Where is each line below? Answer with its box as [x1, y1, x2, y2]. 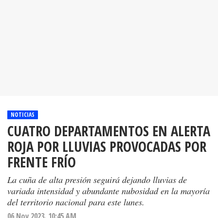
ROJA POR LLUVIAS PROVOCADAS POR [7, 137, 206, 156]
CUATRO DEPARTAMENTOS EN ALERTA [7, 121, 210, 141]
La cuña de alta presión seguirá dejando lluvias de [7, 173, 187, 186]
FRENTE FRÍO [7, 152, 76, 172]
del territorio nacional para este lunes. [7, 196, 145, 208]
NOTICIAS [11, 110, 35, 119]
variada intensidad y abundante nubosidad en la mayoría [7, 184, 210, 197]
